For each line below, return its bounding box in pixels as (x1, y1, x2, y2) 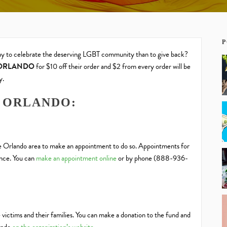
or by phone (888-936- (117, 153, 188, 164)
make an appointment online (36, 153, 117, 164)
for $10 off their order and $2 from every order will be (34, 61, 191, 72)
